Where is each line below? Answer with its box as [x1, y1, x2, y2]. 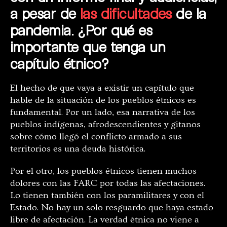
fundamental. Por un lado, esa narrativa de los [10, 107, 195, 118]
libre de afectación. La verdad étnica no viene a [10, 214, 199, 225]
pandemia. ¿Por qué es [10, 21, 153, 39]
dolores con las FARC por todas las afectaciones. [10, 178, 205, 189]
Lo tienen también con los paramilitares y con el [10, 190, 204, 201]
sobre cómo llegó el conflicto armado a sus [10, 131, 182, 142]
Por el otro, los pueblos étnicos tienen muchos [10, 166, 197, 177]
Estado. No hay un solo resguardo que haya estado [10, 202, 213, 213]
